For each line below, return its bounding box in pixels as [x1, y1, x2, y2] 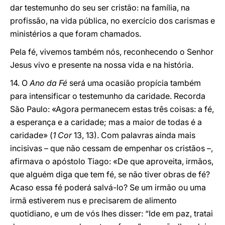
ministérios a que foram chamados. [10, 29, 141, 39]
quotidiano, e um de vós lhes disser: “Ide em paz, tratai [10, 208, 213, 218]
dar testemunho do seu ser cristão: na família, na [10, 3, 190, 13]
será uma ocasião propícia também [67, 78, 201, 88]
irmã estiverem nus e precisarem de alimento [10, 195, 177, 205]
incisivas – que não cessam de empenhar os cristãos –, [10, 143, 213, 153]
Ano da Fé [30, 78, 67, 88]
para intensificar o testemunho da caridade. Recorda [10, 91, 205, 101]
